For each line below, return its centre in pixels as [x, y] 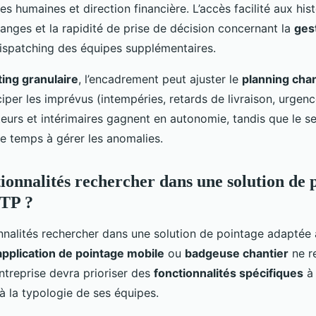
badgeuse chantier [237, 253]
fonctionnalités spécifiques [229, 273]
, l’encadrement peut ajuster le [160, 79]
